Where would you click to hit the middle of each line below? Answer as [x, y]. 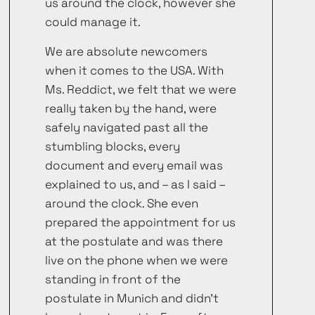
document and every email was [134, 165]
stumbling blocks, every [113, 146]
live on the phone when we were [137, 260]
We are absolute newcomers [127, 51]
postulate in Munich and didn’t [132, 298]
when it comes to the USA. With [135, 70]
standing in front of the [113, 279]
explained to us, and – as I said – [135, 184]
